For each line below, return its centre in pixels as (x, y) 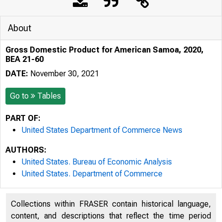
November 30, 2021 (64, 74)
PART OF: (23, 118)
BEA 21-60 (25, 59)
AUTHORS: (26, 150)
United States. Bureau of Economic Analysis (97, 162)
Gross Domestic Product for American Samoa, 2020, (105, 50)
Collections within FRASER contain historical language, (111, 204)
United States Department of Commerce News (102, 130)
